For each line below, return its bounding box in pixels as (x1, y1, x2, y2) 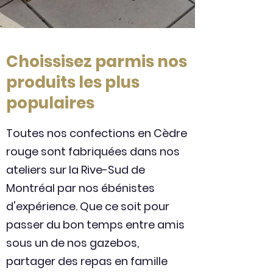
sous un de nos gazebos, (6, 235, 139, 250)
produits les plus (6, 71, 140, 93)
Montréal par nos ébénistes (6, 180, 155, 196)
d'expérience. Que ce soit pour (6, 199, 169, 214)
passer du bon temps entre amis (6, 217, 185, 232)
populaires (6, 92, 94, 114)
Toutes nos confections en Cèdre (6, 126, 187, 141)
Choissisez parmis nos (6, 51, 187, 73)
